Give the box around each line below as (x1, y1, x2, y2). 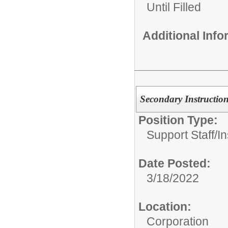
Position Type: (138, 113, 218, 127)
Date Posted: (138, 157, 211, 170)
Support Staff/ (147, 128, 217, 142)
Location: (138, 200, 191, 214)
